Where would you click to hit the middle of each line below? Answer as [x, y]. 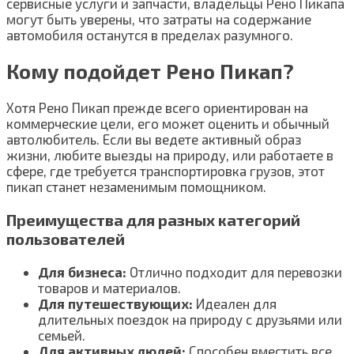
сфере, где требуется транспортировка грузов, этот [166, 170]
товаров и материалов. [109, 287]
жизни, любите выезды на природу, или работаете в [170, 154]
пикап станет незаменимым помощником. [136, 186]
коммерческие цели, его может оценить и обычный [168, 123]
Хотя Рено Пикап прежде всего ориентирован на [157, 107]
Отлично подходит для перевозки [234, 271]
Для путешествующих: [115, 303]
